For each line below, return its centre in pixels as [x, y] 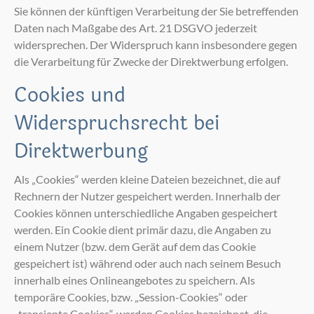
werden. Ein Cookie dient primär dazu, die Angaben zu [143, 229]
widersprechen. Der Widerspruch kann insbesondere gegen [156, 44]
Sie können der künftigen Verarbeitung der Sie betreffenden [156, 11]
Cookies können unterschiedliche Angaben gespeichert [146, 212]
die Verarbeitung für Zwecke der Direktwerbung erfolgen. [151, 61]
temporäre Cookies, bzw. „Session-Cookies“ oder [131, 296]
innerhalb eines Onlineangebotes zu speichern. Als [135, 280]
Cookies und [70, 95]
